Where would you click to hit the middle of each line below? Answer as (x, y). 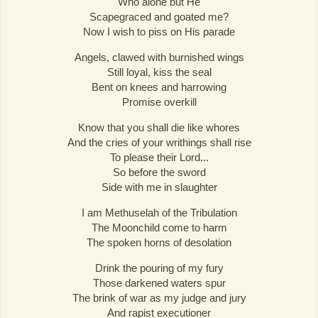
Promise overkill (159, 102)
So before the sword (159, 172)
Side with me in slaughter (159, 187)
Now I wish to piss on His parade (159, 31)
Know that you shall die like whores (159, 127)
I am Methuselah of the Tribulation (159, 213)
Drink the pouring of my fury (159, 268)
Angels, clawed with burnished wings (159, 57)
